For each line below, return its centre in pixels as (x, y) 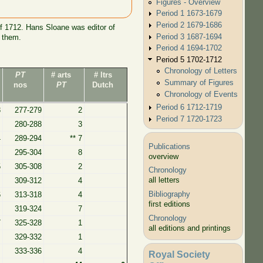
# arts (61, 75)
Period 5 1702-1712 (189, 59)
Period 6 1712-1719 (189, 107)
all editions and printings (190, 228)
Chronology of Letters (200, 71)
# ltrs (103, 75)
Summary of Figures (199, 82)
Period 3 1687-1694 (189, 36)
